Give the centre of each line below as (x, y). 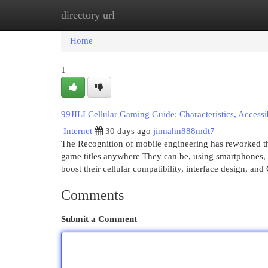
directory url (88, 15)
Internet (78, 131)
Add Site (219, 15)
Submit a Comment (99, 219)
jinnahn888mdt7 (184, 131)
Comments (92, 195)
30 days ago (128, 131)
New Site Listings (152, 15)
